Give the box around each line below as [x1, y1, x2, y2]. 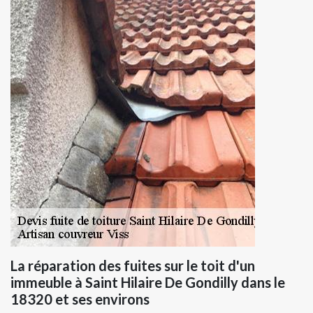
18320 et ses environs [10, 291, 150, 308]
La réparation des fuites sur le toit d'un [10, 257, 255, 275]
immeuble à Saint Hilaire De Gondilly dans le [10, 274, 285, 291]
